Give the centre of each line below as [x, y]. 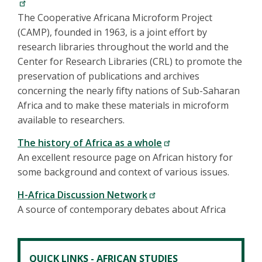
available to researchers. [71, 120]
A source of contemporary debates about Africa [122, 210]
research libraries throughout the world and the [123, 47]
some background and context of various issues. [123, 172]
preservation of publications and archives [108, 76]
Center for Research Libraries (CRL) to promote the [130, 62]
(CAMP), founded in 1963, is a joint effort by [112, 32]
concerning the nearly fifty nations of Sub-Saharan [129, 91]
